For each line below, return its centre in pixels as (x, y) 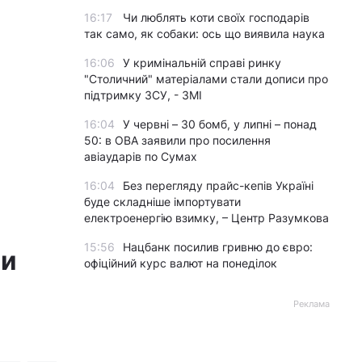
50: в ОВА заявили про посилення (177, 140)
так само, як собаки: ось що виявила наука (204, 34)
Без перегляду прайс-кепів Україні (218, 185)
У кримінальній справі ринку (202, 63)
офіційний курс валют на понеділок (181, 263)
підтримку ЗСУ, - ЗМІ (143, 95)
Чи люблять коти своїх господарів (216, 17)
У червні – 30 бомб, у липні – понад (220, 124)
